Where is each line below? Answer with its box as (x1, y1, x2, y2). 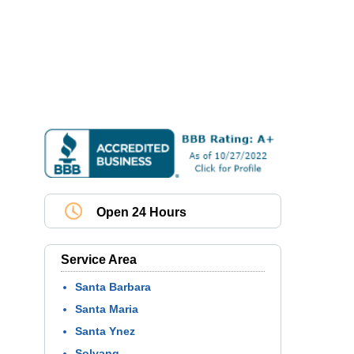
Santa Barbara (75, 281, 151, 294)
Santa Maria (75, 303, 138, 316)
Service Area (61, 253, 137, 267)
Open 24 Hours (96, 205, 186, 220)
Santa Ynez (75, 325, 135, 338)
